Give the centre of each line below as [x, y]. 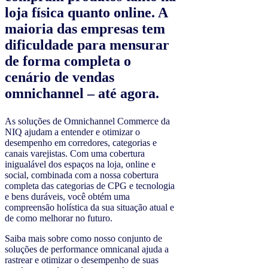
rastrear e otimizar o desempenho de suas [82, 260]
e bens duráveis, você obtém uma [67, 197]
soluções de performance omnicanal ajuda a [87, 249]
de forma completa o [68, 61]
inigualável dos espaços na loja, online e [80, 165]
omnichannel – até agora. [82, 94]
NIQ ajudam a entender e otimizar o [72, 132]
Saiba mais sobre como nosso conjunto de [83, 239]
